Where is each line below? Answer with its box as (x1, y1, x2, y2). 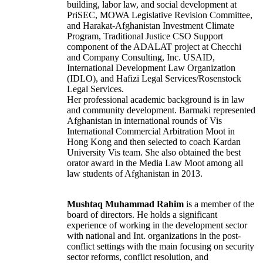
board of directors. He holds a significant (67, 210, 217, 220)
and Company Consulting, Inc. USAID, (67, 52, 215, 63)
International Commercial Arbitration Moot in (67, 126, 235, 137)
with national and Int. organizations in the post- (67, 231, 241, 241)
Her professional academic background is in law (67, 95, 245, 105)
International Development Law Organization (67, 63, 235, 73)
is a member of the (184, 199, 254, 210)
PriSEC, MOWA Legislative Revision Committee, (67, 10, 252, 21)
